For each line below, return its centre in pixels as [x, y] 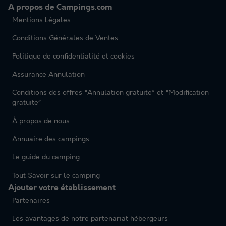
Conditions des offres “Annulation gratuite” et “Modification [110, 93]
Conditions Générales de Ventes [65, 39]
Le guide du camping [46, 158]
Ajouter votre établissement [62, 188]
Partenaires [31, 201]
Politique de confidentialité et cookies [73, 57]
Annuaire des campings [51, 139]
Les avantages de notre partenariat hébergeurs [90, 219]
